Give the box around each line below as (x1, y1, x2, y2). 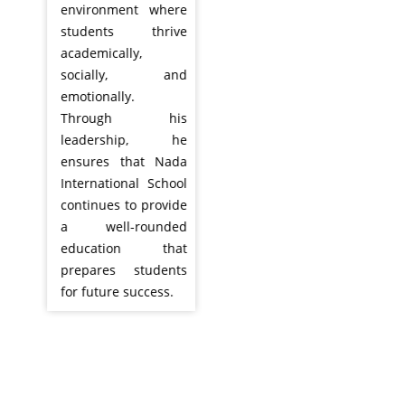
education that (50, 239, 176, 257)
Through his (50, 108, 176, 127)
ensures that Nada (50, 152, 176, 170)
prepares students (50, 260, 176, 278)
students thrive (50, 22, 176, 40)
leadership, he (50, 130, 176, 148)
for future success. (50, 282, 163, 300)
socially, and (50, 65, 176, 83)
